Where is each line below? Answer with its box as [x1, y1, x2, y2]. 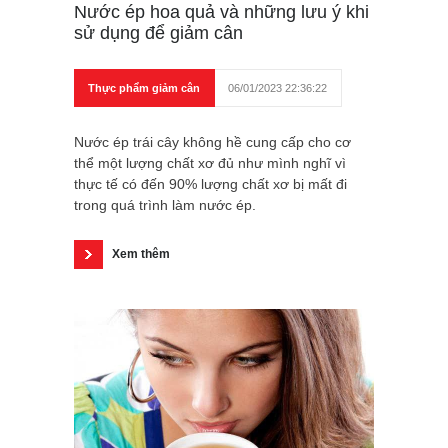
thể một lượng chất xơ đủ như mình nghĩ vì [74, 154, 346, 171]
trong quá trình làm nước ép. [74, 196, 256, 213]
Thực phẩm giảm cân [88, 81, 200, 94]
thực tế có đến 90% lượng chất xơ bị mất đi [74, 175, 347, 192]
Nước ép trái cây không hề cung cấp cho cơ [74, 133, 351, 150]
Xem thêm [112, 246, 170, 261]
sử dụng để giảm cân [74, 22, 243, 43]
